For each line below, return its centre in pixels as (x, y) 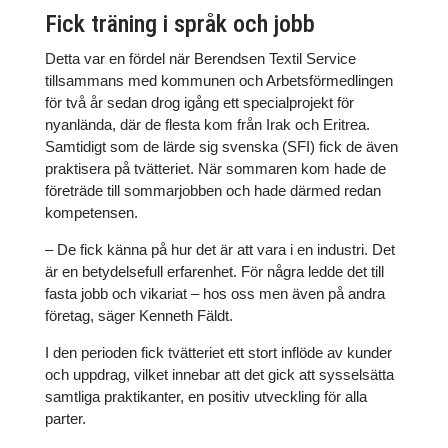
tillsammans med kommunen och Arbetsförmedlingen (218, 80)
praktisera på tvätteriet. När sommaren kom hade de (215, 168)
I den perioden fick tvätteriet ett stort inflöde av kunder (218, 352)
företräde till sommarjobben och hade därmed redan (212, 190)
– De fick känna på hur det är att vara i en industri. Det (219, 249)
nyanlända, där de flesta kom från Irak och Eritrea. (207, 124)
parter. (65, 418)
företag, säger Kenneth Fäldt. (138, 315)
